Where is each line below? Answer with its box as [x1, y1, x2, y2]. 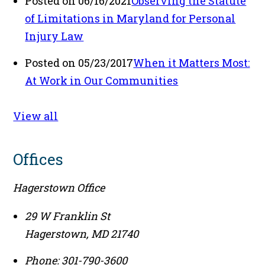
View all [13, 109, 59, 124]
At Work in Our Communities [25, 73, 179, 88]
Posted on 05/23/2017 [25, 56, 134, 70]
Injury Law [25, 29, 84, 44]
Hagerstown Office [13, 180, 105, 195]
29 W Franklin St [25, 209, 111, 224]
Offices [13, 149, 64, 170]
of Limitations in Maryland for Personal [25, 11, 236, 26]
